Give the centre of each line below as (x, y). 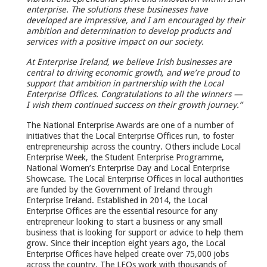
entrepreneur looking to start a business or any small (124, 221)
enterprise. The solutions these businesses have (117, 9)
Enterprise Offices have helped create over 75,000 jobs (128, 254)
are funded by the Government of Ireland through (119, 189)
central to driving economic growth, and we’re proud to (133, 72)
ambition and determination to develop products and (128, 31)
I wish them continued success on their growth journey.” (134, 105)
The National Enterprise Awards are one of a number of (130, 125)
